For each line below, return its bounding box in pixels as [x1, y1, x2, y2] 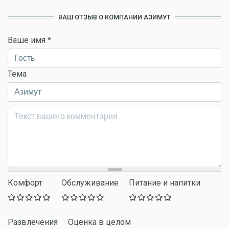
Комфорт [8, 178, 42, 188]
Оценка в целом [68, 217, 131, 227]
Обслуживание [61, 178, 119, 188]
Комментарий [8, 108, 63, 118]
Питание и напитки [129, 178, 200, 188]
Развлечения [8, 217, 58, 227]
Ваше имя [8, 35, 48, 45]
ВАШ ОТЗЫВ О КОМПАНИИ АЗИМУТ [58, 13, 171, 21]
